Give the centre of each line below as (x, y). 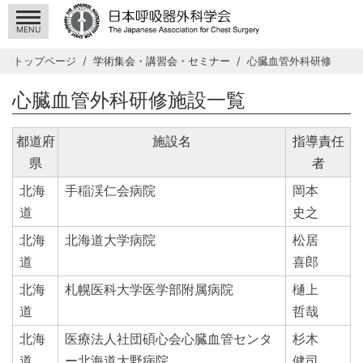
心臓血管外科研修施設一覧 (129, 100)
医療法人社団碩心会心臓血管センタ (169, 338)
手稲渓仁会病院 (110, 190)
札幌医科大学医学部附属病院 (149, 289)
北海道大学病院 (110, 239)
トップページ (45, 61)
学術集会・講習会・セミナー (162, 61)
